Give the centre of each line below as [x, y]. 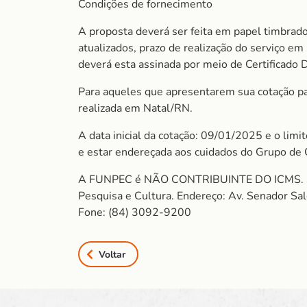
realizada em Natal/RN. [135, 108]
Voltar [112, 254]
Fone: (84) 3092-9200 [135, 212]
